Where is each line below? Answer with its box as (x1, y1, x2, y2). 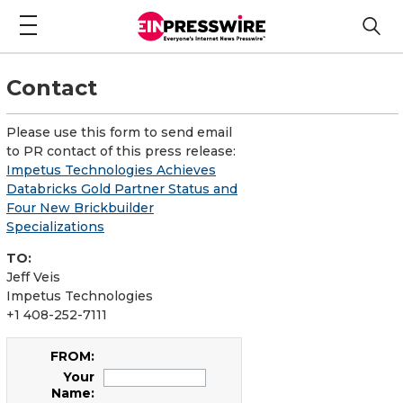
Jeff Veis (6, 268, 60, 285)
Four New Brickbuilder (6, 199, 154, 216)
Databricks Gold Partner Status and (6, 180, 237, 197)
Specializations (6, 218, 104, 235)
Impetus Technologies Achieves (6, 161, 216, 178)
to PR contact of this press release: (6, 142, 236, 159)
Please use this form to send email (6, 123, 232, 140)
